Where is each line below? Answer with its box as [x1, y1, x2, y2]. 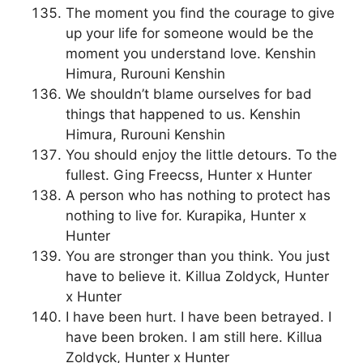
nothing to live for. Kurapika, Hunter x [66, 207, 306, 224]
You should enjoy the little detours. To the [66, 147, 337, 164]
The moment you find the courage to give [66, 5, 335, 22]
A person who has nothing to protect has [66, 187, 331, 204]
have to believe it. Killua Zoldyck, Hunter [66, 268, 329, 285]
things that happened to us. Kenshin [66, 106, 301, 123]
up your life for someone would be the [66, 25, 314, 42]
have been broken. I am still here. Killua [66, 329, 322, 346]
